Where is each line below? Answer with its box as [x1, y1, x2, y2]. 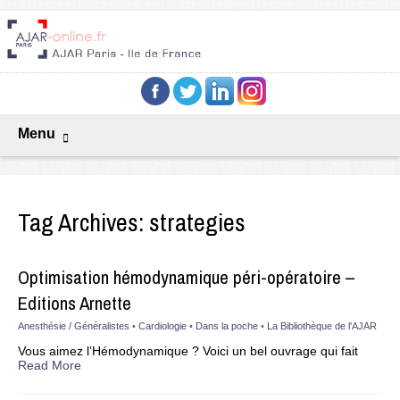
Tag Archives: [18, 205, 149, 240]
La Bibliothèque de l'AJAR [267, 321, 377, 332]
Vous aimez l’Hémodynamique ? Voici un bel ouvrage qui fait [18, 344, 358, 359]
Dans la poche [196, 321, 258, 332]
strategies [149, 205, 246, 240]
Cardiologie [138, 321, 187, 332]
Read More [18, 358, 81, 373]
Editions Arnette [18, 290, 131, 317]
